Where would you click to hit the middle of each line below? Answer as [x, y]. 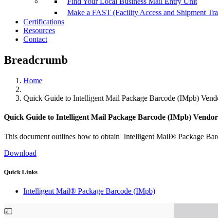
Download [20, 153]
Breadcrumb [36, 60]
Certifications [44, 22]
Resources [39, 31]
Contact [35, 39]
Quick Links [21, 172]
